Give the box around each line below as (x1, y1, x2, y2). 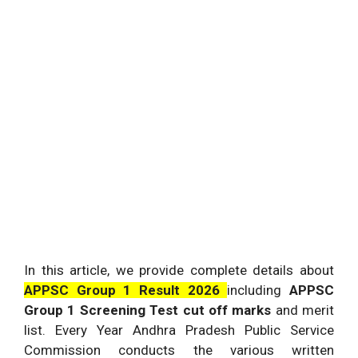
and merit (271, 302, 334, 318)
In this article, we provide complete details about (24, 262, 334, 278)
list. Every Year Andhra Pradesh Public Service (24, 322, 334, 338)
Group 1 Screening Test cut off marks (24, 302, 272, 318)
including (227, 282, 290, 298)
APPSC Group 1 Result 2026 (24, 282, 228, 298)
